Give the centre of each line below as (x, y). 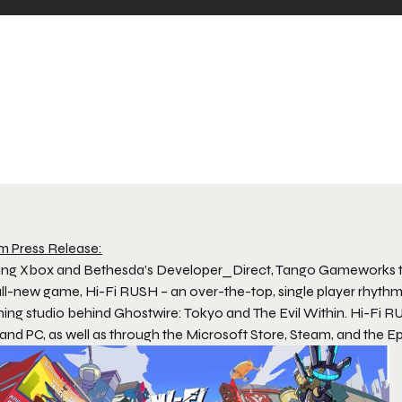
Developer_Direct (214, 269)
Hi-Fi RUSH (122, 291)
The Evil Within (299, 312)
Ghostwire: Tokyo (167, 312)
